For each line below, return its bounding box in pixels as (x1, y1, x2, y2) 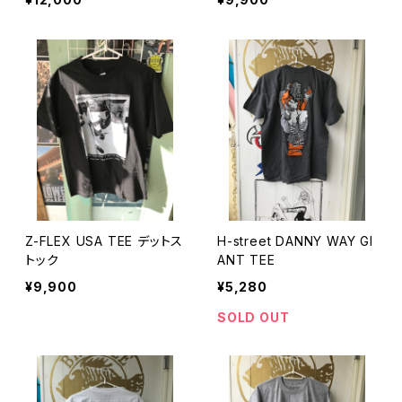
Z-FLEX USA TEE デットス (25, 233, 184, 249)
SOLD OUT (217, 310, 290, 325)
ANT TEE (217, 252, 275, 267)
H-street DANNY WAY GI (217, 233, 276, 249)
